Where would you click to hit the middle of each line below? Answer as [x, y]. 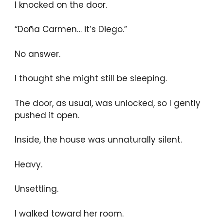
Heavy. [28, 164]
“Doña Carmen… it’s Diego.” [71, 29]
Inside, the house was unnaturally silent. [98, 140]
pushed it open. [47, 115]
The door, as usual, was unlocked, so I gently [108, 103]
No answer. [37, 54]
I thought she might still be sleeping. [91, 79]
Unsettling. [36, 189]
